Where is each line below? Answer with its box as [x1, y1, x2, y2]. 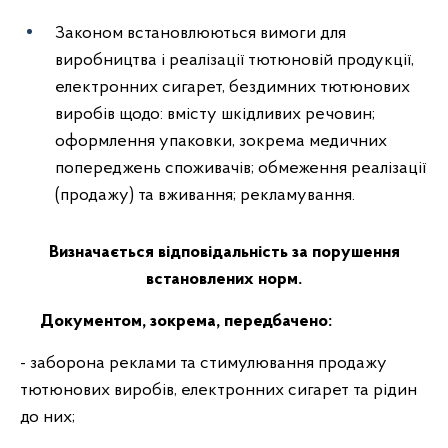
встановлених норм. [146, 270, 302, 289]
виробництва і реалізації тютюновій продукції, [55, 51, 414, 70]
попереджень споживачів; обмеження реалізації [55, 159, 426, 178]
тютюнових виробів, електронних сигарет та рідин [20, 381, 417, 400]
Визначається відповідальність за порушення [48, 243, 400, 262]
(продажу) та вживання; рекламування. [55, 186, 355, 205]
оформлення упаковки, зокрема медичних [55, 132, 387, 151]
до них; [20, 408, 75, 427]
